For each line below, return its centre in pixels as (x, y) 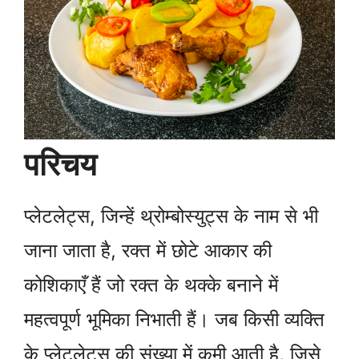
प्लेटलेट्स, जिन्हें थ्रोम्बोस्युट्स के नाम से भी (171, 216)
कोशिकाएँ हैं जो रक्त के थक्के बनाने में (151, 285)
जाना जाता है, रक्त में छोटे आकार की (148, 251)
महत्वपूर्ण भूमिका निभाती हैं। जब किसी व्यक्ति (174, 320)
